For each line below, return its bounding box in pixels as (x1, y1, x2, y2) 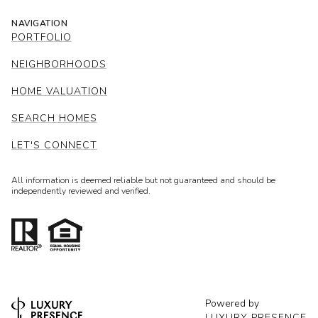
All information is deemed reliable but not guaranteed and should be (11, 174, 275, 186)
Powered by (205, 296, 259, 310)
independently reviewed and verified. (11, 185, 150, 197)
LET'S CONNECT (11, 138, 97, 152)
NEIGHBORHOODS (11, 57, 106, 71)
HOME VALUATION (11, 84, 107, 98)
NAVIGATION (11, 17, 67, 29)
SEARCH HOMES (11, 111, 97, 125)
